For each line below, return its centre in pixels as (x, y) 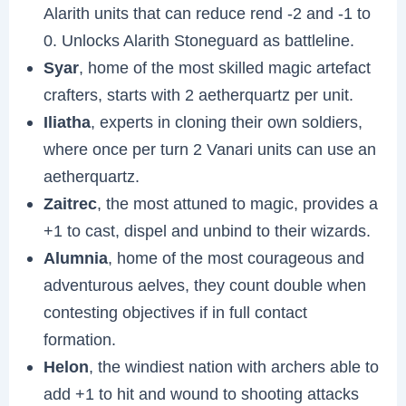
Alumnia (76, 257)
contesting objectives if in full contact (176, 312)
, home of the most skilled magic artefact (225, 67)
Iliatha (68, 121)
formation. (80, 339)
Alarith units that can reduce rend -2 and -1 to (208, 13)
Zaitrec (71, 203)
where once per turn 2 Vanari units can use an (210, 149)
